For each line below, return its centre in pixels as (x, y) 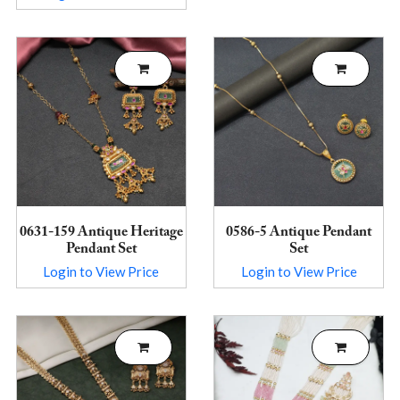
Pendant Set (101, 250)
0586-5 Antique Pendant (299, 233)
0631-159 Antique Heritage (101, 233)
